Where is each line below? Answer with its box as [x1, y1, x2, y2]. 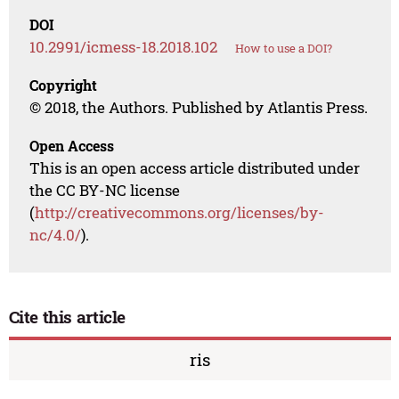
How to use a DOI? [235, 40, 333, 57]
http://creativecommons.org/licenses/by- [35, 202, 325, 224]
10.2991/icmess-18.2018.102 [29, 37, 218, 58]
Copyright [29, 76, 98, 95]
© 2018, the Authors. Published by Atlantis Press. [29, 97, 369, 118]
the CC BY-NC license [29, 180, 181, 201]
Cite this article [8, 305, 126, 329]
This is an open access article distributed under [29, 158, 361, 179]
